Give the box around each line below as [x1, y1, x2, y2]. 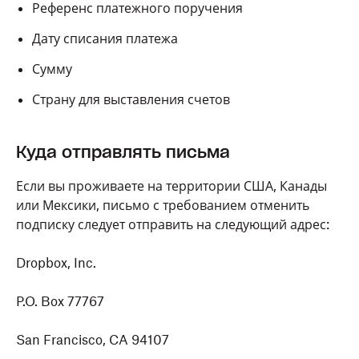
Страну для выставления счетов [32, 91, 230, 107]
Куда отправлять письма [16, 142, 230, 163]
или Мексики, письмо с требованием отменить [16, 197, 309, 213]
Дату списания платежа [32, 30, 178, 46]
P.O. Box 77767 [16, 293, 104, 309]
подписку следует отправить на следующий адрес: [16, 216, 329, 232]
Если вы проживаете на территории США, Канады [16, 178, 327, 194]
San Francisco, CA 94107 [16, 332, 169, 348]
